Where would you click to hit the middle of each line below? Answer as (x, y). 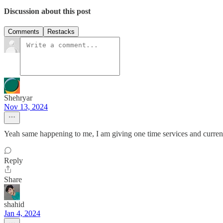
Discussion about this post (47, 11)
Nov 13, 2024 (26, 107)
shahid (14, 205)
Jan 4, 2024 (22, 214)
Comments (24, 32)
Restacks (61, 32)
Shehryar (18, 98)
